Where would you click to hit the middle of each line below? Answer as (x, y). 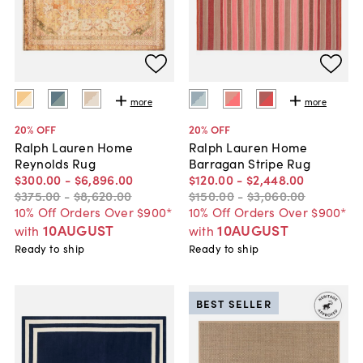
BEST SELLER (233, 303)
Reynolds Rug (55, 163)
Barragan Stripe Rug (250, 163)
